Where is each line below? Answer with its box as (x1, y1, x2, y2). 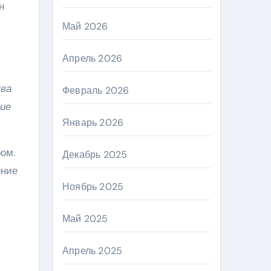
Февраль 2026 (62, 84, 129, 97)
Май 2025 (62, 212, 108, 225)
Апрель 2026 (62, 52, 123, 65)
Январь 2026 (62, 116, 124, 129)
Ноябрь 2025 (62, 180, 124, 193)
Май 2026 (62, 20, 108, 33)
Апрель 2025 (62, 244, 123, 257)
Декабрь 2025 (62, 148, 128, 161)
